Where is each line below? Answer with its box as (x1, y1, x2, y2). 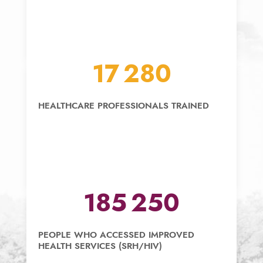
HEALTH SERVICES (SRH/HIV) (38, 240, 162, 252)
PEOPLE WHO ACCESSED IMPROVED (38, 228, 194, 241)
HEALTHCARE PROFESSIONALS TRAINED (38, 99, 209, 112)
